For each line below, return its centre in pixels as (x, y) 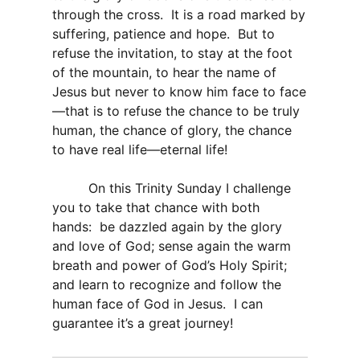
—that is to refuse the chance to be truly (176, 111)
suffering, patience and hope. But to (164, 34)
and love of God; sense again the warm (172, 246)
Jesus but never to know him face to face (179, 92)
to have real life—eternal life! (140, 150)
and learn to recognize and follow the (167, 285)
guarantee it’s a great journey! (143, 323)
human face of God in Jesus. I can (157, 304)
